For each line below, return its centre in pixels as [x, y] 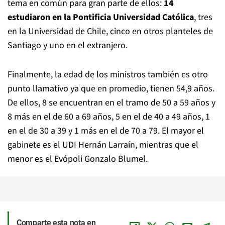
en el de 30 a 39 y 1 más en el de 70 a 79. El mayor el [106, 131]
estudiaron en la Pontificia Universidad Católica [101, 17]
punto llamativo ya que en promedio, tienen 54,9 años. [111, 89]
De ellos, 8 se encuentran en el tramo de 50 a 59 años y [111, 103]
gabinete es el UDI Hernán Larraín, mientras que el [103, 145]
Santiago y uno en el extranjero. [68, 45]
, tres [203, 17]
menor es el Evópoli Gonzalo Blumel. [78, 159]
